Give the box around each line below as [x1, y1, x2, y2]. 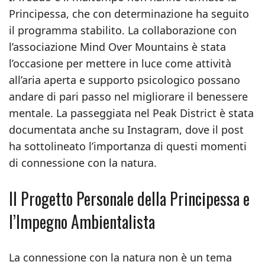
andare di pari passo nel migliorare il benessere [9, 89, 248, 104]
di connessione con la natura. [9, 156, 157, 170]
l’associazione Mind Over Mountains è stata [9, 40, 226, 54]
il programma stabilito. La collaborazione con [9, 23, 237, 37]
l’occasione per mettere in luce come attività [9, 56, 231, 70]
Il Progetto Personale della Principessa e [9, 186, 250, 211]
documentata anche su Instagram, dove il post [9, 122, 244, 137]
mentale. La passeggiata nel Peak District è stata [9, 106, 254, 120]
